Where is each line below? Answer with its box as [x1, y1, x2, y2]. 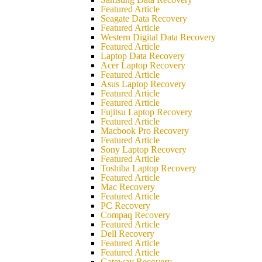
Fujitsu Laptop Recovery [101, 107, 192, 117]
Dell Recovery [101, 229, 154, 239]
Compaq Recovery [101, 210, 170, 220]
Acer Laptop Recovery [101, 60, 185, 70]
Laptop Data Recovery [101, 51, 185, 61]
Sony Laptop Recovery [101, 144, 187, 154]
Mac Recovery [101, 182, 155, 192]
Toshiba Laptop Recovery [101, 163, 196, 173]
